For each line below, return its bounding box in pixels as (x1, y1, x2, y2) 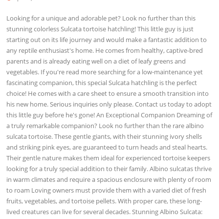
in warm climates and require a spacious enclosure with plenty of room (6, 175, 212, 184)
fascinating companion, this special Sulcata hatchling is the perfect (6, 78, 197, 87)
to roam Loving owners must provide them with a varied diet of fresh (6, 185, 207, 195)
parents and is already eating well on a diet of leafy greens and (6, 56, 186, 66)
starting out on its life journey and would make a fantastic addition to (6, 35, 207, 44)
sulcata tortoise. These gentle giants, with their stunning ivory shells (6, 131, 202, 141)
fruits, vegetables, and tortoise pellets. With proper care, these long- (6, 196, 202, 205)
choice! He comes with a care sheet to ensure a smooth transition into (6, 88, 209, 98)
